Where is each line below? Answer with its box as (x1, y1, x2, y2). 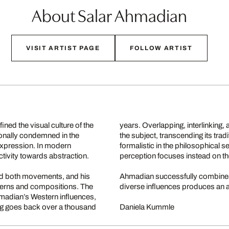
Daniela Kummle (120, 203, 174, 212)
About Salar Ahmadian (32, 3, 187, 27)
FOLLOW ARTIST (129, 44, 193, 52)
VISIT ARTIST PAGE (26, 44, 100, 52)
